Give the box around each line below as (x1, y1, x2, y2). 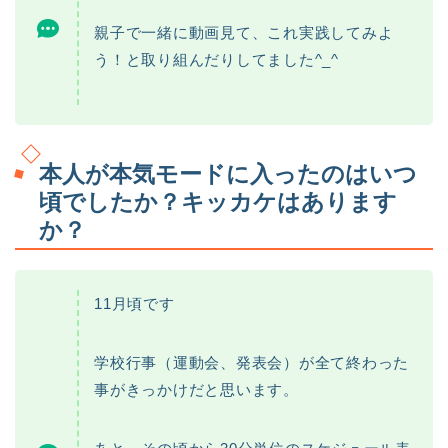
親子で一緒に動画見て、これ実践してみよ (94, 23, 394, 41)
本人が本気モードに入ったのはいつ (39, 161, 417, 188)
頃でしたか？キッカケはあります (39, 189, 397, 216)
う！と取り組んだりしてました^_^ (94, 50, 339, 68)
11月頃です (94, 295, 175, 313)
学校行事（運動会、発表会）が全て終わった (94, 354, 410, 372)
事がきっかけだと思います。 (94, 381, 299, 399)
